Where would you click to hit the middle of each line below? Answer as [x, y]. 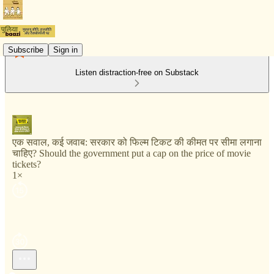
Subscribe [26, 50]
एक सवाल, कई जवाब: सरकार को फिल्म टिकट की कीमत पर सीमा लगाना [137, 142]
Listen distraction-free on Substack [137, 72]
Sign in [65, 50]
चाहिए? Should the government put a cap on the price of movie [131, 153]
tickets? [27, 164]
